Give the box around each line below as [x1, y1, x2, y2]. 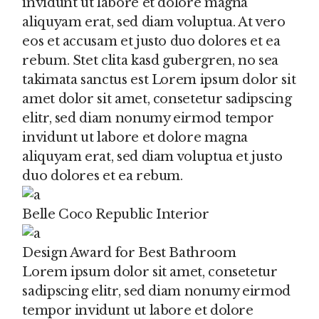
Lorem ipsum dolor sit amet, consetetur [22, 263, 278, 280]
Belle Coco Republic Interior [22, 206, 209, 222]
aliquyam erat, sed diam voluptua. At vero [22, 14, 286, 30]
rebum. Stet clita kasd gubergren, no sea [22, 52, 278, 68]
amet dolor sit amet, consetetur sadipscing [22, 90, 292, 107]
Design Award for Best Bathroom [22, 244, 236, 261]
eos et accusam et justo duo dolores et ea [22, 33, 281, 49]
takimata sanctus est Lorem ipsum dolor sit [22, 71, 296, 88]
